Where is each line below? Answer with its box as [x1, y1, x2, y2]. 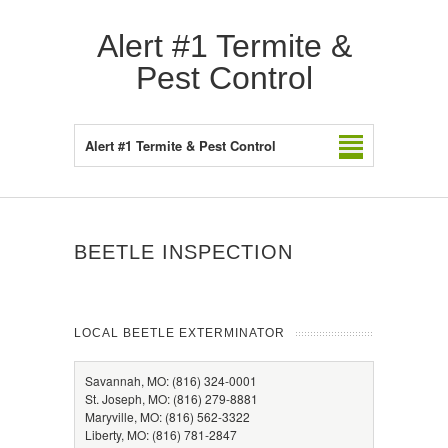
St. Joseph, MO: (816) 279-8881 [85, 390, 258, 407]
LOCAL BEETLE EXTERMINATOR [74, 326, 285, 340]
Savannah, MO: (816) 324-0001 [85, 372, 257, 389]
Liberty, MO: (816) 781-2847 [85, 426, 237, 443]
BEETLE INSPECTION [74, 241, 293, 263]
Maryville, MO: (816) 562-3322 [85, 408, 250, 425]
